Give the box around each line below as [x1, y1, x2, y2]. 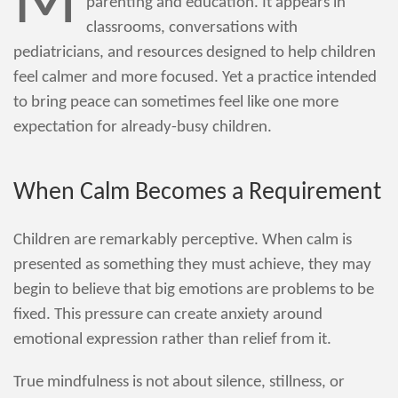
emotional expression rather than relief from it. [13, 330, 331, 348]
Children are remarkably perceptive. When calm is [13, 231, 352, 249]
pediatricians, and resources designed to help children [13, 44, 376, 61]
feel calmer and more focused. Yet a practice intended [13, 68, 377, 86]
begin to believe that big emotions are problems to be [13, 281, 374, 298]
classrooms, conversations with [86, 19, 298, 36]
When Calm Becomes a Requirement [13, 179, 381, 205]
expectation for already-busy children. [13, 118, 272, 136]
